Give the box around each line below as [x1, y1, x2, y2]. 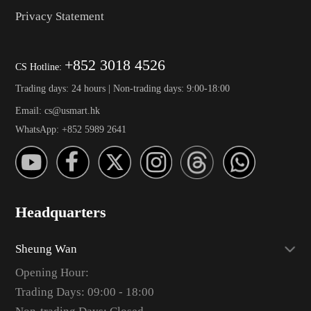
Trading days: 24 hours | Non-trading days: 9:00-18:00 [15, 82, 230, 94]
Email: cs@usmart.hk [15, 105, 100, 117]
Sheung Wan [15, 242, 77, 256]
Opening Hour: [15, 266, 89, 280]
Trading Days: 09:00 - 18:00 [15, 285, 154, 299]
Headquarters [15, 203, 106, 221]
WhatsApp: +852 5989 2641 [15, 123, 126, 135]
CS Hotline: [15, 60, 65, 72]
